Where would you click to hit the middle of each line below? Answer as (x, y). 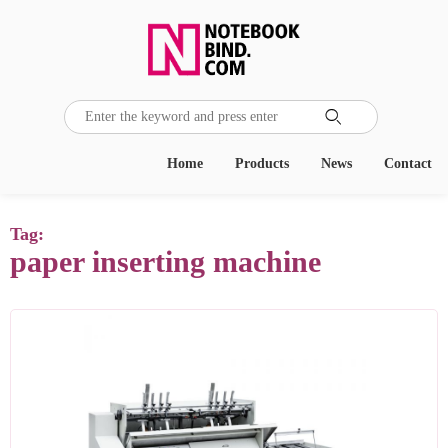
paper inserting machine (165, 261)
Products (262, 163)
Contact (408, 163)
